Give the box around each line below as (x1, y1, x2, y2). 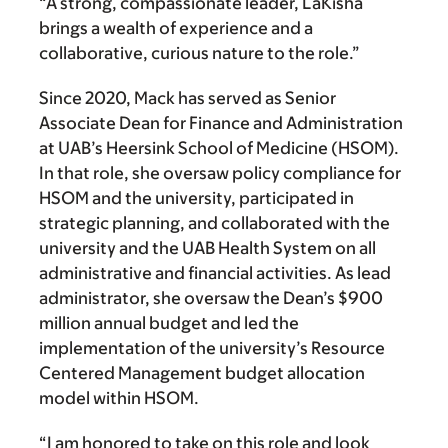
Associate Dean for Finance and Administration (39, 113, 403, 134)
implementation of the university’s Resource (39, 338, 385, 359)
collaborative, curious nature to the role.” (39, 43, 360, 64)
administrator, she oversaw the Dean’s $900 (39, 288, 383, 309)
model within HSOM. (39, 388, 199, 409)
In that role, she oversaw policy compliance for (39, 163, 401, 184)
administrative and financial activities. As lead (39, 263, 391, 284)
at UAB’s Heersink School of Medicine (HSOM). (39, 138, 399, 159)
